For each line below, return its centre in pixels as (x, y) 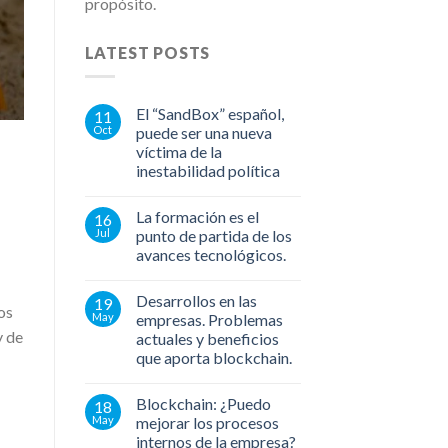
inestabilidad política (207, 171)
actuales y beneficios (207, 339)
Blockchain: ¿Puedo (203, 404)
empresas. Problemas (209, 320)
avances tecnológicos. (210, 255)
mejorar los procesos (207, 423)
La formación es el (197, 217)
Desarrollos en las (196, 301)
